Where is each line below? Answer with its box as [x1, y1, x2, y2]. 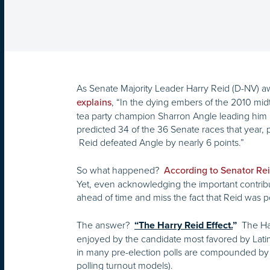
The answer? [77, 218, 134, 232]
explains [77, 96, 111, 109]
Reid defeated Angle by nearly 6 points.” [77, 136, 244, 149]
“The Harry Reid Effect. [134, 219, 233, 232]
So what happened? [77, 163, 164, 177]
